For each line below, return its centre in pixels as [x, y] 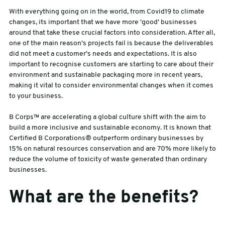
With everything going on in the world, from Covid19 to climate [106, 12]
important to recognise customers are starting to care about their [111, 65]
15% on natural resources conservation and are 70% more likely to [112, 149]
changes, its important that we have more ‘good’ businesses [103, 23]
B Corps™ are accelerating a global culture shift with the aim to [107, 118]
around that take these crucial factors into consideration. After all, [112, 33]
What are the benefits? [103, 198]
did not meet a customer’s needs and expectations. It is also [103, 54]
